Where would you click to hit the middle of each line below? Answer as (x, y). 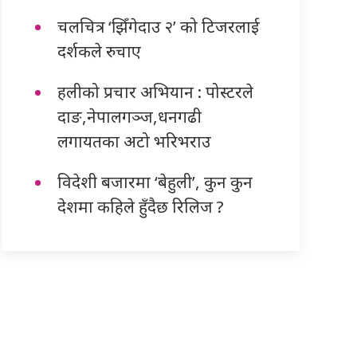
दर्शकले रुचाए (100, 51)
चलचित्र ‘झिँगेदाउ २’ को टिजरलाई (159, 26)
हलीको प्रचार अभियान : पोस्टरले (156, 91)
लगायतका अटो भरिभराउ (135, 141)
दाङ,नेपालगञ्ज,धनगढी (130, 116)
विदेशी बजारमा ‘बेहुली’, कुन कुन (155, 181)
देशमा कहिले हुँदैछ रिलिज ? (141, 206)
